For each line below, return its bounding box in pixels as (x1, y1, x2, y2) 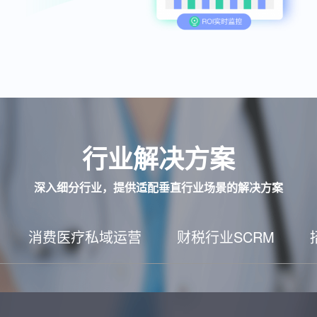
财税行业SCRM (177, 226, 275, 247)
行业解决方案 (82, 139, 235, 176)
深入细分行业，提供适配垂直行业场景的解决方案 (34, 179, 283, 195)
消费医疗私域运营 (28, 226, 142, 247)
